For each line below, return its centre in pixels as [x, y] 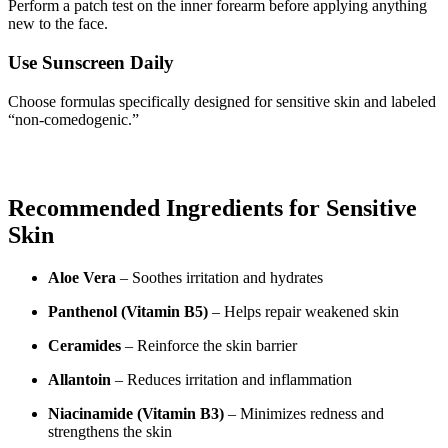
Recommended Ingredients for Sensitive [212, 208]
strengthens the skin [110, 432]
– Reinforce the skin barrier [209, 346]
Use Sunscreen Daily [91, 62]
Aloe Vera [82, 278]
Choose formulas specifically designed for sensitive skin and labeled [222, 101]
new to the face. [58, 24]
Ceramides [84, 346]
